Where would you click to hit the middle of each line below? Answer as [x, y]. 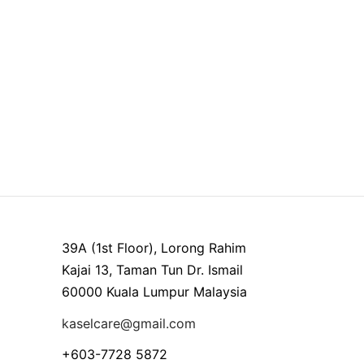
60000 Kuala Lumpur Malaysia [154, 292]
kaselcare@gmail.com [129, 323]
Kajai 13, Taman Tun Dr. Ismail [152, 270]
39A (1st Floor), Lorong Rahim [154, 248]
